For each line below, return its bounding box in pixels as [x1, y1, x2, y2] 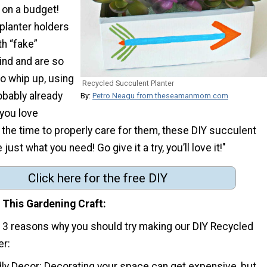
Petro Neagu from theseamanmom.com [92, 91, 228, 100]
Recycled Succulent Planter [82, 78, 174, 88]
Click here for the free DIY [28, 170, 167, 185]
